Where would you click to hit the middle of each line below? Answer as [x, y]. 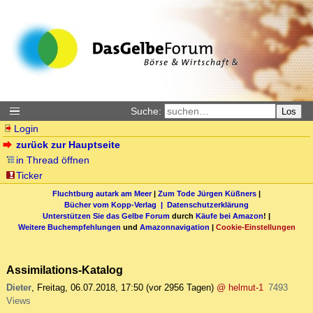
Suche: [146, 111]
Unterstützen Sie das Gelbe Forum [106, 216]
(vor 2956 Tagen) [180, 288]
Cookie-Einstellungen [255, 227]
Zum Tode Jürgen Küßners [207, 193]
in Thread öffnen [53, 160]
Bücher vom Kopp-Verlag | [116, 204]
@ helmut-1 [240, 288]
